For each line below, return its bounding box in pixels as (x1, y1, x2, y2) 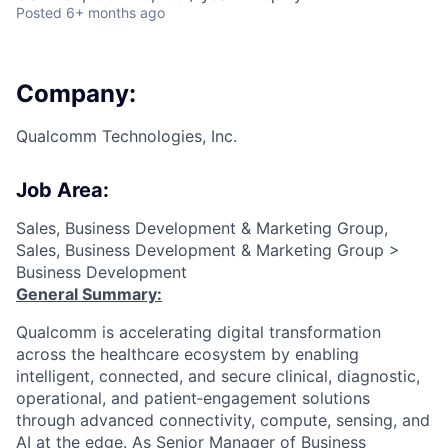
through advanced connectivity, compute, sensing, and (16, 409, 430, 430)
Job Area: (16, 177, 109, 202)
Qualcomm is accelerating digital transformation (16, 321, 381, 342)
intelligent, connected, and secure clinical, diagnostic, (16, 365, 420, 386)
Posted (16, 4, 62, 21)
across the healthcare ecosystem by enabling (16, 343, 359, 364)
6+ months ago (66, 4, 165, 21)
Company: (16, 79, 136, 108)
